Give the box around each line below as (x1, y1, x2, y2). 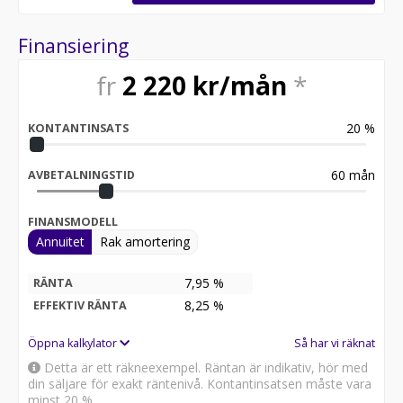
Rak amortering (100, 232, 190, 250)
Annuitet (36, 232, 85, 250)
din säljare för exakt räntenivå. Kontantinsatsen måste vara (28, 374, 372, 392)
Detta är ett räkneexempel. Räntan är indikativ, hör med (40, 358, 368, 376)
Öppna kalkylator (28, 335, 120, 351)
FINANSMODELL (28, 213, 118, 229)
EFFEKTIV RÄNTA (33, 297, 127, 313)
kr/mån (186, 68, 293, 103)
